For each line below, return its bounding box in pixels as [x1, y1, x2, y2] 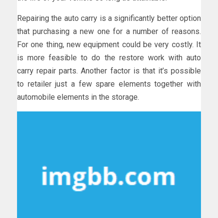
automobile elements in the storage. [17, 92, 139, 102]
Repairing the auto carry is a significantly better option [17, 13, 201, 23]
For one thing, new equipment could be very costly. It [17, 39, 201, 49]
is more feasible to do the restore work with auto [17, 53, 201, 62]
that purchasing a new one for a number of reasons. [17, 26, 201, 36]
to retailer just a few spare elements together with [17, 79, 201, 89]
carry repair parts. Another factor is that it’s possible [17, 66, 201, 75]
